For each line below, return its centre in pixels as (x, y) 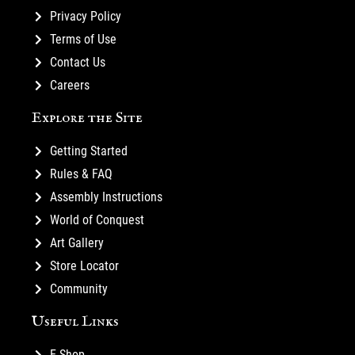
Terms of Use (83, 40)
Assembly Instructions (106, 197)
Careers (69, 86)
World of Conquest (97, 220)
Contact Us (77, 63)
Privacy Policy (85, 17)
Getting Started (88, 151)
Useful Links (75, 322)
